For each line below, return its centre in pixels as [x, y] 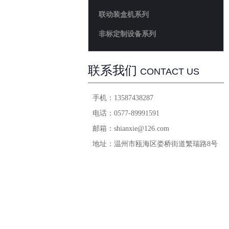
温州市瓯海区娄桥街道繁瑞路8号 [166, 144]
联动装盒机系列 [124, 15]
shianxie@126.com [142, 129]
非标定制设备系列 [127, 34]
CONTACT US [170, 72]
